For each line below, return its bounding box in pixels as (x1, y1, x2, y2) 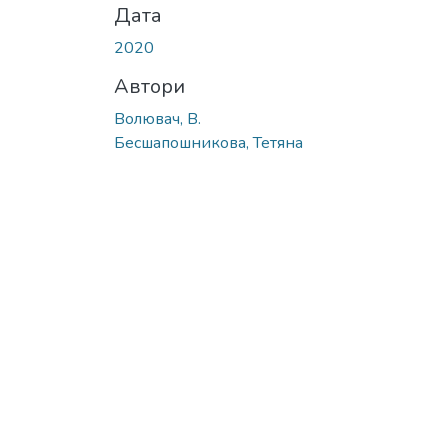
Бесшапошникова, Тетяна (114, 131, 303, 154)
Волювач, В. (114, 107, 201, 130)
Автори (114, 72, 185, 100)
